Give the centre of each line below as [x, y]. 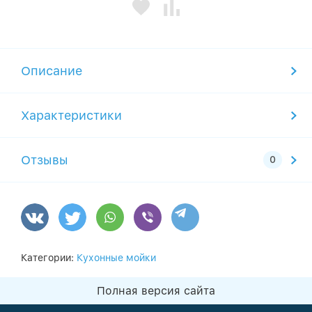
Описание [52, 71]
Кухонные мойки [116, 258]
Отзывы [45, 160]
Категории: [49, 258]
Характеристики [71, 116]
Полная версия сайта [156, 291]
